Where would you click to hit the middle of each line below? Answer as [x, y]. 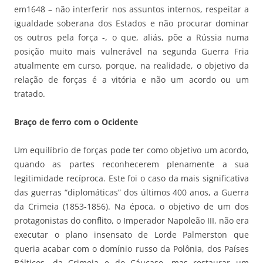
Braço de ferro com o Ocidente [76, 122]
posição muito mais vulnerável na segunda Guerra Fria [131, 52]
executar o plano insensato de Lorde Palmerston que [131, 235]
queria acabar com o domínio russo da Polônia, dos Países [131, 249]
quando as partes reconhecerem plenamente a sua [131, 164]
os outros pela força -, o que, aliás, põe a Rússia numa [131, 38]
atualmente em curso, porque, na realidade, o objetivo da [131, 66]
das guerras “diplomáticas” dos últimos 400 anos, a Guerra [131, 193]
